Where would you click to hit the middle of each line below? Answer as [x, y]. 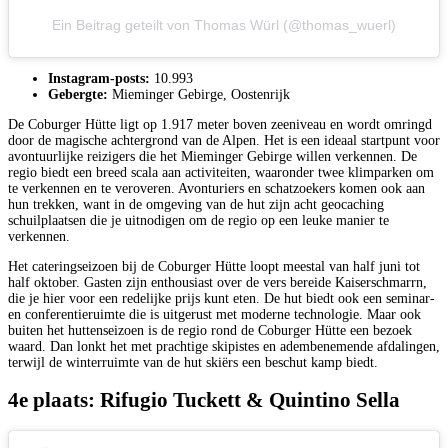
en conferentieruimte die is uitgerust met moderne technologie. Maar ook [214, 315]
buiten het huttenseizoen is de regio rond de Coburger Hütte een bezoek [210, 331]
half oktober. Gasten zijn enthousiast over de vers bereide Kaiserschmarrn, [217, 283]
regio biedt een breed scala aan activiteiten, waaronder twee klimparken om [221, 173]
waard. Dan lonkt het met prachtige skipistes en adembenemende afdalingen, [224, 347]
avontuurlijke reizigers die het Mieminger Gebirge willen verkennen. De [212, 157]
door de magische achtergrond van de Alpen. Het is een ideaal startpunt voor [224, 141]
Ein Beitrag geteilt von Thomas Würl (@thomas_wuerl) [224, 25]
